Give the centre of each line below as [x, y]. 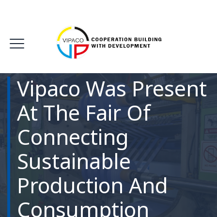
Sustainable [74, 161]
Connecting [73, 137]
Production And [93, 185]
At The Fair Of [84, 112]
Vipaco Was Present [112, 88]
